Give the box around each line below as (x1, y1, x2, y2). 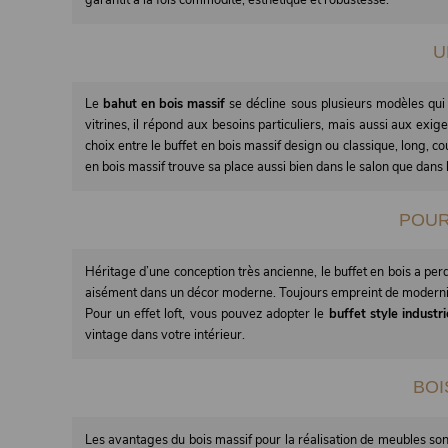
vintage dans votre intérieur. (84, 325, 245, 344)
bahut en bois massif (102, 95, 226, 114)
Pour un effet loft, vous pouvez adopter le (84, 304, 329, 323)
